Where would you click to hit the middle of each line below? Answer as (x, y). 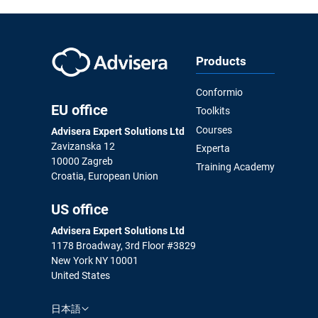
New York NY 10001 (95, 260)
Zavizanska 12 (83, 146)
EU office (79, 110)
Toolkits (213, 111)
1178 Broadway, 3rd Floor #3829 (124, 245)
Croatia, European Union (105, 176)
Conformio (219, 92)
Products (221, 61)
